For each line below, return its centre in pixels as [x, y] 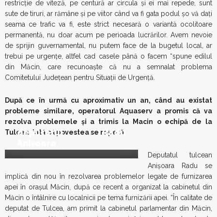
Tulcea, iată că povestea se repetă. [65, 132]
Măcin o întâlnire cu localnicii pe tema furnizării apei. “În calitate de [108, 198]
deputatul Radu [71, 132]
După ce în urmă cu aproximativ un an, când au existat [108, 100]
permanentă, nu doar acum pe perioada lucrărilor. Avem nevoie [108, 35]
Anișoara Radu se [180, 166]
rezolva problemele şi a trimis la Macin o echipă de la [108, 122]
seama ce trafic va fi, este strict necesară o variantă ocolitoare [108, 24]
